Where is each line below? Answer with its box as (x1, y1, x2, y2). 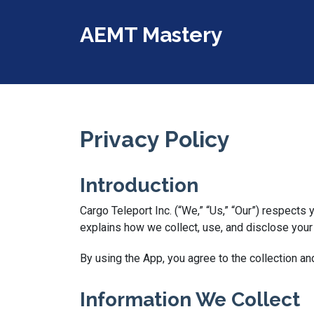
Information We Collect (80, 288, 300, 311)
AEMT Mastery (80, 22, 223, 47)
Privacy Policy (80, 126, 230, 152)
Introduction (80, 174, 198, 197)
